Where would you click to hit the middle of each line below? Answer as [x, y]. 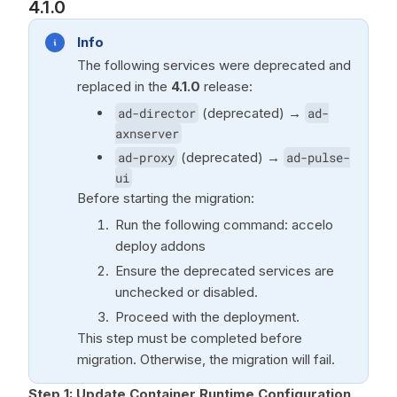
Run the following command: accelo [224, 225]
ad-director [157, 113]
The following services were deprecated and [214, 65]
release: [226, 86]
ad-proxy [146, 157]
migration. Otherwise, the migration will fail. [206, 359]
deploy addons [160, 246]
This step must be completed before [190, 338]
